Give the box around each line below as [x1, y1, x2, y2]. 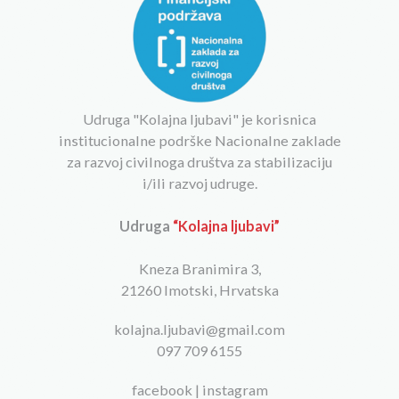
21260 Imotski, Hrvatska [120, 281, 279, 298]
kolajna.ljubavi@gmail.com [114, 320, 285, 338]
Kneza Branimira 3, [138, 259, 261, 277]
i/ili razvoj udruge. [142, 174, 257, 191]
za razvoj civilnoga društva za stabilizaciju [67, 152, 332, 170]
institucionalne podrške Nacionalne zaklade [58, 131, 341, 149]
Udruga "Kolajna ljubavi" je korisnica [83, 110, 316, 127]
